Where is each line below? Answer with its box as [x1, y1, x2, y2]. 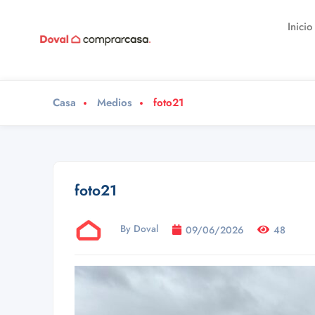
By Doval [120, 221, 158, 236]
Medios [97, 95, 132, 110]
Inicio [288, 19, 313, 34]
